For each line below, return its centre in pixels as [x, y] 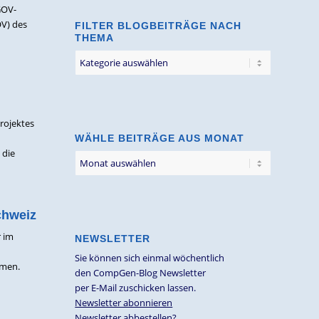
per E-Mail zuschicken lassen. [136, 288]
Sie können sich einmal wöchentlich [150, 258]
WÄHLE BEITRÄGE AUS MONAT [160, 138]
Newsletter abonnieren [124, 303]
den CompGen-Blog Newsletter [141, 273]
